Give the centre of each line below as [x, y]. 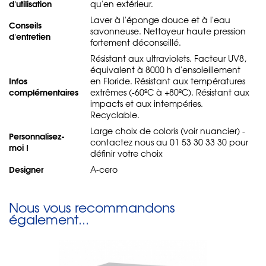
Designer [26, 169]
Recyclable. [115, 114]
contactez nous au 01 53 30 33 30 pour [169, 142]
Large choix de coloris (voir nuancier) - [168, 130]
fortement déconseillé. [136, 42]
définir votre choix [126, 153]
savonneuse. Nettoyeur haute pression [168, 31]
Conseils [25, 25]
